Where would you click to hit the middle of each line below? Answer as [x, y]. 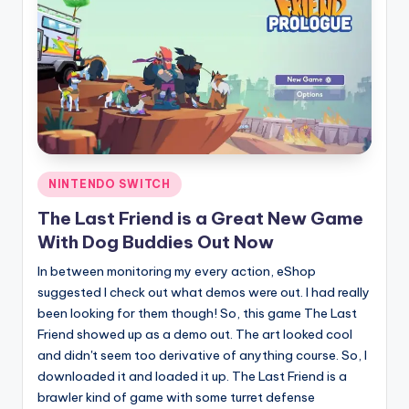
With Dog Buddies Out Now [156, 242]
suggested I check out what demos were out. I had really [204, 293]
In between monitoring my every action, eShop [177, 272]
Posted [57, 181]
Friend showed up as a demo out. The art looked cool [195, 335]
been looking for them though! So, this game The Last [197, 314]
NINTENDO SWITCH [110, 184]
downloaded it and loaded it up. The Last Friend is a [192, 377]
